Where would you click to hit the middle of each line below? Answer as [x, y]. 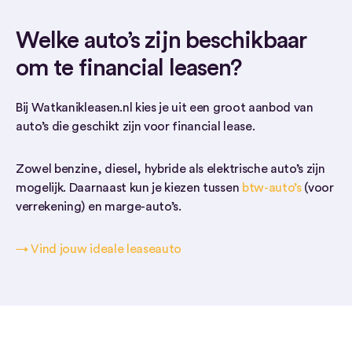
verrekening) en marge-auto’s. [99, 207]
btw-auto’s [271, 188]
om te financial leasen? [129, 68]
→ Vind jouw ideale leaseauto [99, 249]
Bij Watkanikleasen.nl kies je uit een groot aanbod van [165, 108]
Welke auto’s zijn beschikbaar [161, 41]
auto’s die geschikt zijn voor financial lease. [136, 126]
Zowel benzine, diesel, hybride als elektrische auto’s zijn [170, 169]
